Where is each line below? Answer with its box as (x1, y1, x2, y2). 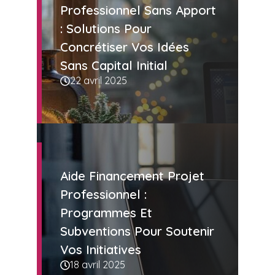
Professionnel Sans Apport (60, 2, 216, 18)
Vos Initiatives (60, 242, 141, 258)
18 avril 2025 (70, 258, 125, 271)
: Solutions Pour (60, 21, 152, 37)
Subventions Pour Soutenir (60, 223, 214, 239)
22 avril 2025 (70, 74, 127, 87)
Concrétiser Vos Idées (60, 39, 189, 55)
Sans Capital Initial (60, 58, 168, 74)
